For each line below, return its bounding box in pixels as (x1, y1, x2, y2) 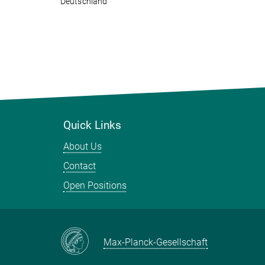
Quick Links (63, 118, 121, 132)
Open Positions (63, 180, 127, 191)
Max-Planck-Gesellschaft (104, 236, 208, 248)
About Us (63, 141, 102, 152)
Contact (63, 160, 96, 172)
